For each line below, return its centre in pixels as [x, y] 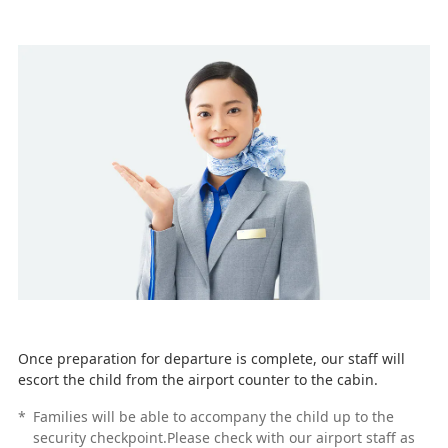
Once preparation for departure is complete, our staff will [211, 358]
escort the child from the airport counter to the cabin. [197, 379]
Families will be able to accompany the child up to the [213, 416]
